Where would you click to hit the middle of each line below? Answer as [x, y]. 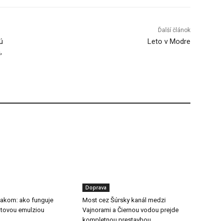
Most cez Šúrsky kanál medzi [124, 200]
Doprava [96, 188]
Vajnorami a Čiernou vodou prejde [131, 210]
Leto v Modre [169, 42]
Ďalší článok [174, 30]
